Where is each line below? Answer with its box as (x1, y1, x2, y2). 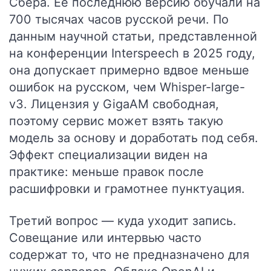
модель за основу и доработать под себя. (9, 131, 258, 145)
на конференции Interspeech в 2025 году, (9, 46, 255, 60)
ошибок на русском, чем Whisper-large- (9, 80, 245, 94)
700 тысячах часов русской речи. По (9, 12, 229, 27)
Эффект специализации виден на (9, 148, 207, 162)
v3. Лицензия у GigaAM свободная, (9, 97, 219, 111)
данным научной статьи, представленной (9, 29, 257, 44)
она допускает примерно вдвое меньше (9, 63, 249, 77)
